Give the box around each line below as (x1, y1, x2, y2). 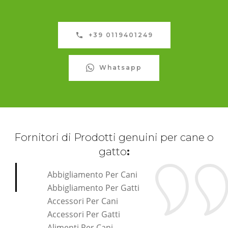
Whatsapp (99, 64, 142, 72)
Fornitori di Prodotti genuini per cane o (14, 130, 214, 144)
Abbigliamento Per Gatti (47, 182, 139, 193)
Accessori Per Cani (47, 195, 118, 207)
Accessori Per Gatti (47, 208, 120, 220)
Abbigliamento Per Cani (47, 168, 137, 180)
